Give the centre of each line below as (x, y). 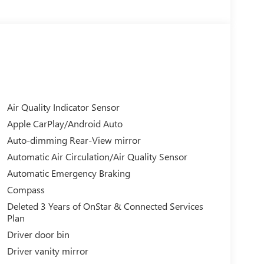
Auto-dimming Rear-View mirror (74, 140)
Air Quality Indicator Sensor (63, 107)
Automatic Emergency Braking (68, 173)
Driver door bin (38, 234)
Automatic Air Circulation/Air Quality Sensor (97, 156)
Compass (26, 189)
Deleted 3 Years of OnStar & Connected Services (105, 206)
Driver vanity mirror (47, 250)
